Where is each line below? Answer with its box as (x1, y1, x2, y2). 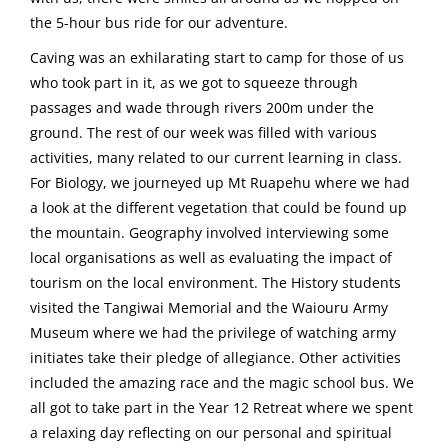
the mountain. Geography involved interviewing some (30, 222, 389, 242)
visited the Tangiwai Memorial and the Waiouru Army (30, 297, 388, 317)
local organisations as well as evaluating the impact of (30, 247, 392, 267)
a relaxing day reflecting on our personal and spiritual (30, 422, 392, 442)
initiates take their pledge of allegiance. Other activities (30, 347, 401, 367)
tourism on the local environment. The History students (30, 272, 401, 292)
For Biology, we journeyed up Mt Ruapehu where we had (30, 172, 410, 192)
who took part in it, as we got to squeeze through (30, 72, 358, 92)
